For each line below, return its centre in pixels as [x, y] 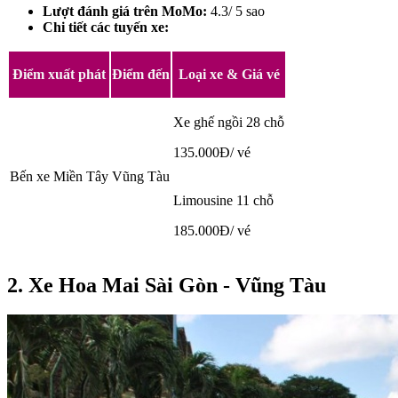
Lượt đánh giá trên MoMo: [127, 11]
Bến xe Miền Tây [59, 176]
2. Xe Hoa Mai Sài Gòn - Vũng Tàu [167, 285]
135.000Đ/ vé [212, 152]
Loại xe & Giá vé [229, 74]
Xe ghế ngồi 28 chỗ [229, 122]
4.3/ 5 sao [238, 11]
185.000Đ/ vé [212, 230]
